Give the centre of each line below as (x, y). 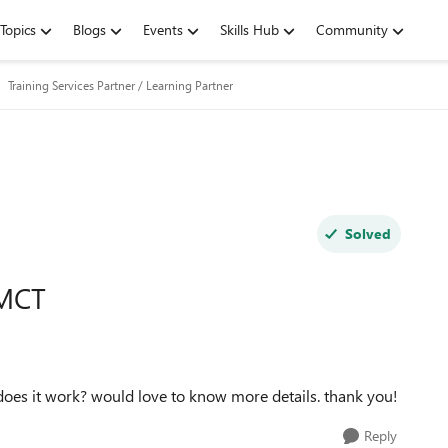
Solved (367, 233)
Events (163, 29)
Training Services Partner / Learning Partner (120, 85)
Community (352, 29)
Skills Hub (249, 29)
